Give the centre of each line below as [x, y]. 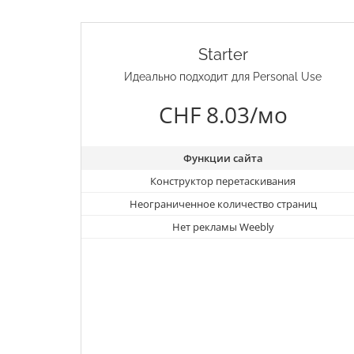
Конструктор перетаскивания [223, 181]
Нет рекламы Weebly [223, 227]
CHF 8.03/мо [223, 115]
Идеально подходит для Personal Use [223, 77]
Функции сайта [223, 158]
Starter [223, 55]
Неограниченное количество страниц [223, 204]
